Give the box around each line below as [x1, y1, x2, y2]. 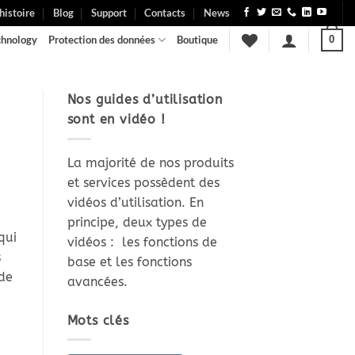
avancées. [67, 273, 128, 289]
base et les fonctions [67, 254, 192, 269]
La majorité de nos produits [67, 155, 234, 170]
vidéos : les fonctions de [67, 234, 217, 250]
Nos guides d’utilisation [67, 92, 223, 107]
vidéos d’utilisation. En [67, 194, 204, 210]
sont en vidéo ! [67, 112, 166, 127]
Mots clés [67, 312, 129, 328]
